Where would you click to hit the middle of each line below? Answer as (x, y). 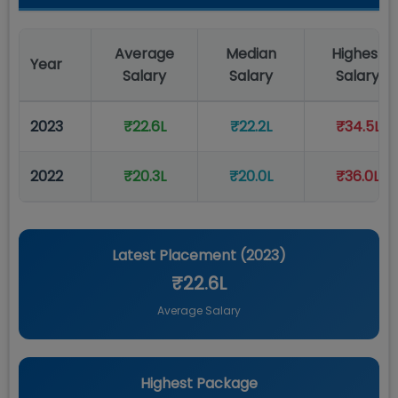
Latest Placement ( (179, 255)
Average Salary (199, 310)
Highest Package (199, 383)
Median (251, 54)
